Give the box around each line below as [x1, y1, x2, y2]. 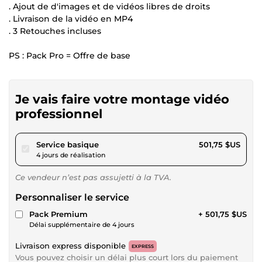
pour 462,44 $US [98, 139, 163, 149]
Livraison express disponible [15, 240, 126, 250]
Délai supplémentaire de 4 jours [29, 220, 135, 229]
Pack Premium [29, 209, 88, 219]
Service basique [36, 139, 99, 149]
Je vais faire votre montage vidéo [15, 91, 229, 106]
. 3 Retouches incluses [9, 25, 101, 36]
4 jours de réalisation [36, 150, 105, 159]
